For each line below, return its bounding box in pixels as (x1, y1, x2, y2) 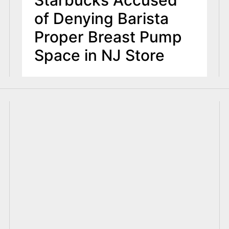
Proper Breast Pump (34, 28, 182, 47)
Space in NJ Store (34, 46, 165, 65)
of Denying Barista (34, 9, 169, 28)
